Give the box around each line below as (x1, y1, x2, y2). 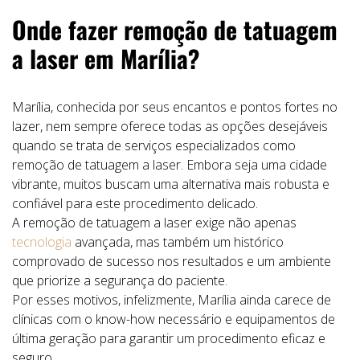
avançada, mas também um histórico (72, 233, 284, 251)
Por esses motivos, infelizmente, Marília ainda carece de (12, 291, 331, 309)
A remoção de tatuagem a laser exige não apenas (12, 214, 297, 231)
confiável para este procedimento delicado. (12, 194, 258, 212)
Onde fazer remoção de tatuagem (12, 11, 337, 47)
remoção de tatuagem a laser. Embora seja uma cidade (12, 156, 327, 174)
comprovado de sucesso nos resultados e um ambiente (12, 252, 331, 270)
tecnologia (12, 233, 72, 251)
